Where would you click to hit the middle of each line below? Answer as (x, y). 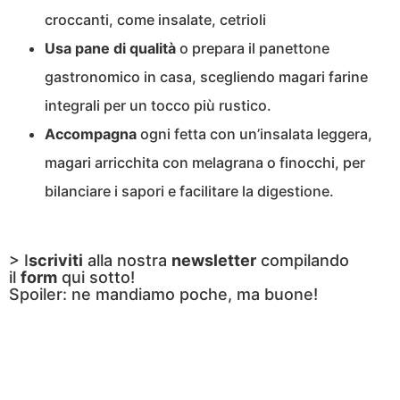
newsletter (214, 261)
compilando (303, 261)
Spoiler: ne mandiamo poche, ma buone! (163, 295)
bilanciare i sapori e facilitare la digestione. (189, 192)
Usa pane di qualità (110, 49)
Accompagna (91, 134)
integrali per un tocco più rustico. (158, 106)
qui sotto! (96, 278)
